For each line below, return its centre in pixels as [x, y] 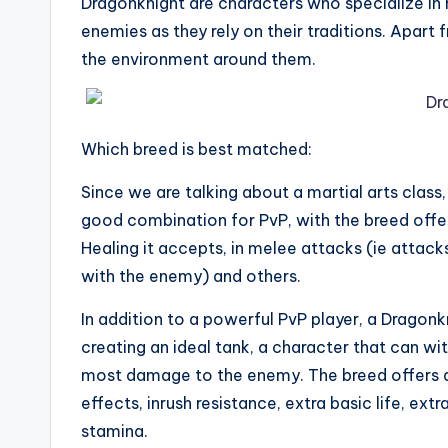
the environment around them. [198, 59]
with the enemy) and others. [191, 276]
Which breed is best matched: [196, 149]
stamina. [114, 431]
